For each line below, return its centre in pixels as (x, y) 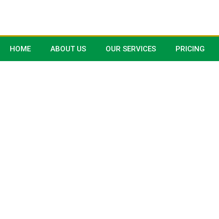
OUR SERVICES (131, 49)
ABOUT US (68, 49)
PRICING (190, 49)
